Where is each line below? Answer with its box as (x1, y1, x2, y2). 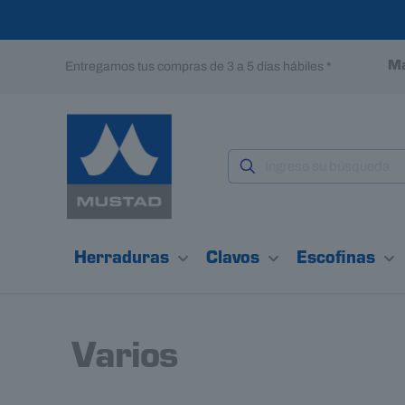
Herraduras (74, 251, 170, 269)
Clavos (206, 251, 260, 269)
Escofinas (297, 251, 376, 269)
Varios (71, 342, 179, 380)
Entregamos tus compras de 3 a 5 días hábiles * (65, 60, 333, 73)
